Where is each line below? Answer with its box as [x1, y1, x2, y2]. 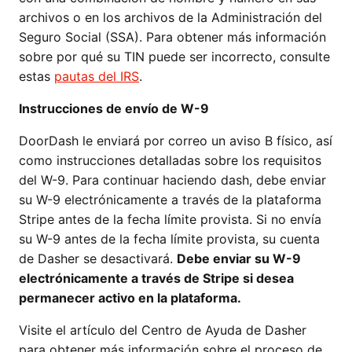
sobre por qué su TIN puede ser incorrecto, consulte [19, 49, 330, 64]
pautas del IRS [54, 68, 139, 84]
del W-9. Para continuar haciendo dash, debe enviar [19, 172, 326, 188]
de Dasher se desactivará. [19, 251, 177, 266]
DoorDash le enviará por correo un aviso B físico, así [19, 133, 332, 148]
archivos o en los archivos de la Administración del [19, 9, 322, 25]
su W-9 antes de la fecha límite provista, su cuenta [19, 231, 320, 247]
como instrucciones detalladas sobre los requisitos [19, 152, 321, 168]
